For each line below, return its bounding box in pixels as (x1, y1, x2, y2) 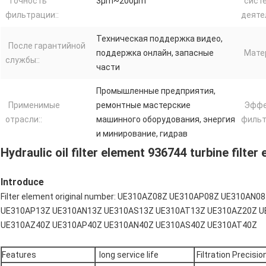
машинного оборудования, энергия (96, 115, 235, 125)
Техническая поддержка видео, (96, 34, 223, 44)
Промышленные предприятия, (96, 86, 216, 96)
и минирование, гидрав (96, 129, 188, 139)
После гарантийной (8, 41, 85, 51)
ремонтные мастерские (96, 100, 191, 110)
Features (2, 250, 36, 260)
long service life (96, 250, 159, 260)
